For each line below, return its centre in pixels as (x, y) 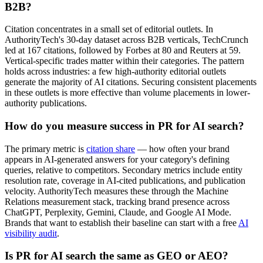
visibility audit (31, 233)
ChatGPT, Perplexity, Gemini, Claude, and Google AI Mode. (118, 212)
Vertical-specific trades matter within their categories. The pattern (124, 61)
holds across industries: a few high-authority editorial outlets (115, 72)
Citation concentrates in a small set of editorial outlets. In (109, 29)
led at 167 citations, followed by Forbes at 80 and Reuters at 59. (123, 50)
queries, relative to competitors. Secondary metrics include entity (124, 170)
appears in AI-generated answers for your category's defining (117, 159)
